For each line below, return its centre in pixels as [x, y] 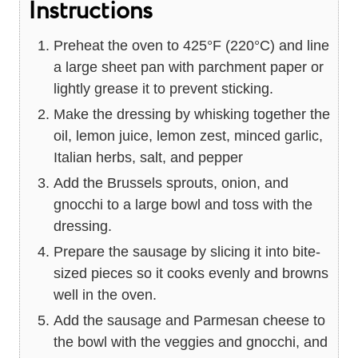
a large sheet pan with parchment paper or [189, 68]
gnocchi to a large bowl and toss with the [183, 205]
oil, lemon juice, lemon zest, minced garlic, [188, 136]
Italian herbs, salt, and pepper [148, 158]
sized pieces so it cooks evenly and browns [191, 274]
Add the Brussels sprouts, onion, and [171, 183]
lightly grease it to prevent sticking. [163, 89]
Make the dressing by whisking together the [192, 115]
